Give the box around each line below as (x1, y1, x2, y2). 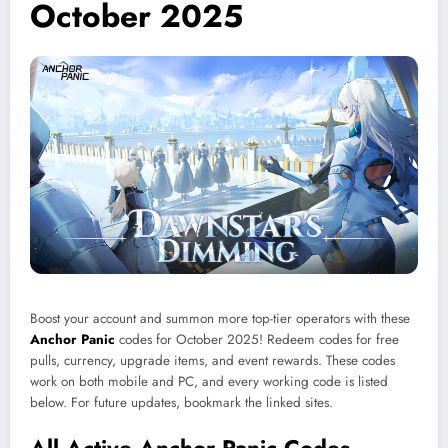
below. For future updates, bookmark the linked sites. (30, 393, 333, 413)
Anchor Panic (30, 330, 115, 350)
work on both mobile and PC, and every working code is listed (30, 372, 388, 392)
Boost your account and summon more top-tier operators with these (30, 309, 410, 329)
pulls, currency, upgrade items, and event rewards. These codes (30, 351, 395, 371)
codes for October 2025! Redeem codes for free (115, 330, 399, 350)
